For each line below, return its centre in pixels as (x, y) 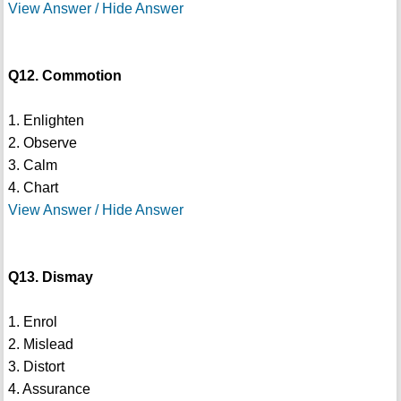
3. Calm (32, 166)
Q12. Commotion (64, 76)
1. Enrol (32, 322)
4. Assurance (49, 389)
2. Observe (42, 143)
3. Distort (36, 367)
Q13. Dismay (50, 277)
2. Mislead (40, 345)
